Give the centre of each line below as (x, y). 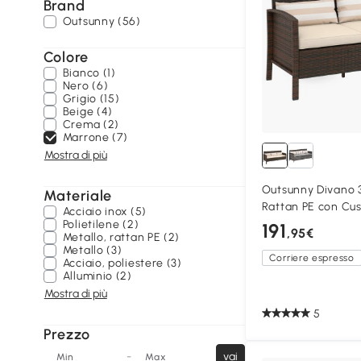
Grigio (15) (91, 99)
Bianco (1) (89, 73)
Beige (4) (88, 112)
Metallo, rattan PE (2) (121, 237)
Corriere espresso (311, 258)
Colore (66, 57)
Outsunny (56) (102, 21)
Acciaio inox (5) (104, 212)
